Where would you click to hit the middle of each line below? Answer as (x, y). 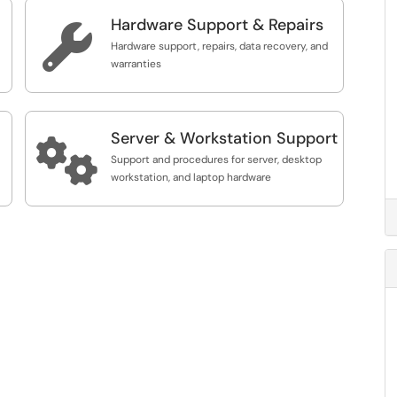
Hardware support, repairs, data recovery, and (219, 46)
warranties (136, 64)
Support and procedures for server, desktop (216, 160)
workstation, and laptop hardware (191, 177)
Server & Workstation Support (224, 138)
